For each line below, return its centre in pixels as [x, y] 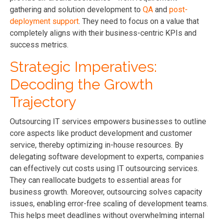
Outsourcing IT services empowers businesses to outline [108, 121]
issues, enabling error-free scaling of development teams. [109, 203]
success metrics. [39, 44]
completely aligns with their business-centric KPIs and [103, 33]
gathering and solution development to [76, 9]
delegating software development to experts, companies [107, 156]
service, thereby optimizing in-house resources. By [97, 145]
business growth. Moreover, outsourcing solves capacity [106, 192]
